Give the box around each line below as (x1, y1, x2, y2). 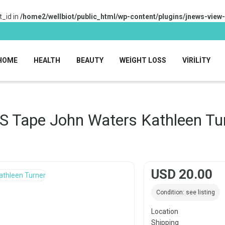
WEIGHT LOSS (119, 56, 166, 64)
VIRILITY (182, 56, 210, 64)
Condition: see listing (156, 189, 215, 196)
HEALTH (33, 56, 60, 64)
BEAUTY (76, 56, 103, 64)
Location (151, 207, 178, 216)
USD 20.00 (151, 167, 212, 182)
